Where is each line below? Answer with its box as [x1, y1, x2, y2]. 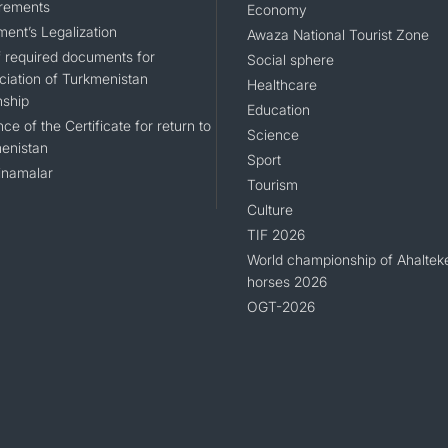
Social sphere [246, 51, 334, 69]
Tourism [246, 176, 298, 194]
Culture [246, 201, 293, 219]
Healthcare [246, 76, 317, 94]
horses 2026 [246, 273, 327, 291]
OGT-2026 [246, 298, 315, 316]
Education [246, 101, 310, 119]
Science [246, 126, 299, 144]
